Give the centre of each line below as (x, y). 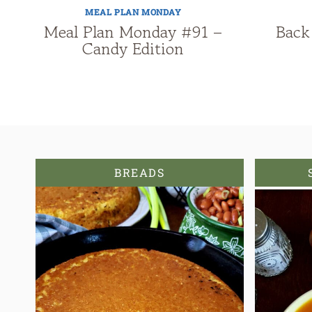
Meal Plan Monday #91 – (133, 32)
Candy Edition (133, 49)
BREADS (139, 173)
